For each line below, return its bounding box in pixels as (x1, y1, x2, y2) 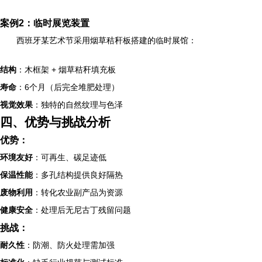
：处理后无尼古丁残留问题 (33, 205, 131, 215)
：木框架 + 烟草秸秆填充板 (16, 64, 116, 74)
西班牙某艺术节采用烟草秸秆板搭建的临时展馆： (16, 35, 196, 45)
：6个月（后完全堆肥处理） (16, 82, 119, 92)
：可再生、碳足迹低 (33, 152, 106, 162)
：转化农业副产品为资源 (33, 187, 123, 197)
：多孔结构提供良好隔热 (33, 170, 123, 180)
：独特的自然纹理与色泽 (33, 99, 123, 109)
